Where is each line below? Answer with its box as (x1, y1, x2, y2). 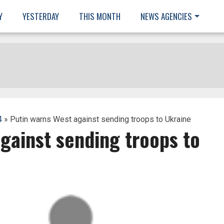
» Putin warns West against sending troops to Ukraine (1, 114, 191, 124)
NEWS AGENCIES (140, 10, 192, 22)
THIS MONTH (79, 10, 120, 22)
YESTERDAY (22, 10, 59, 22)
